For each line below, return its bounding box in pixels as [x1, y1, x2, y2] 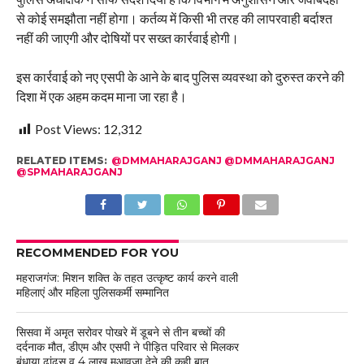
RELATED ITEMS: [15, 154, 107, 167]
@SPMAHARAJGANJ [15, 165, 123, 178]
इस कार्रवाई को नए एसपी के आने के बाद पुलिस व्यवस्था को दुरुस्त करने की [15, 68, 344, 84]
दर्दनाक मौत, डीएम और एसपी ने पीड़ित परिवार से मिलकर [15, 339, 239, 354]
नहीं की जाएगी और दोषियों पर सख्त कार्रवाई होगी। [15, 29, 239, 45]
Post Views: [34, 120, 101, 136]
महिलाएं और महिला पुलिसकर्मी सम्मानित [15, 284, 169, 300]
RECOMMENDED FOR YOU [15, 245, 179, 260]
